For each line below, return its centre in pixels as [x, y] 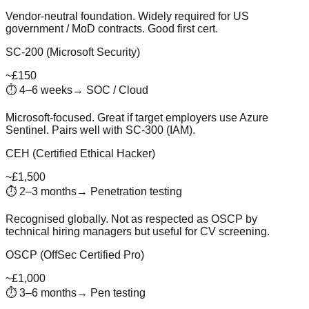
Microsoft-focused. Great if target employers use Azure [137, 117]
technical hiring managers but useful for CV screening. [138, 231]
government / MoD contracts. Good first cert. [112, 28]
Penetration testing [136, 191]
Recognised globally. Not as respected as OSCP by [131, 219]
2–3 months [48, 191]
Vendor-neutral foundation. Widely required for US [127, 16]
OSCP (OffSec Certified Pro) [75, 255]
